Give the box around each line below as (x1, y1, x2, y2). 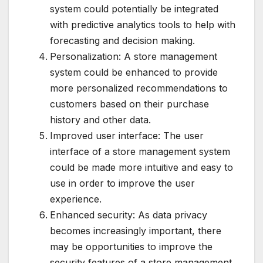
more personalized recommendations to (50, 82, 228, 95)
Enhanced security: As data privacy (50, 209, 207, 221)
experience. (50, 193, 102, 205)
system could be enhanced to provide (50, 66, 218, 79)
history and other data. (50, 114, 151, 126)
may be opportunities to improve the (50, 241, 213, 253)
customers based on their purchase (50, 98, 209, 110)
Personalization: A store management (50, 50, 217, 63)
